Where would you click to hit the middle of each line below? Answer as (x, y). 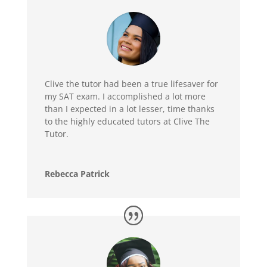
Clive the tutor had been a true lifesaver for (131, 84)
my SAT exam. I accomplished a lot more (125, 96)
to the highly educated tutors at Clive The (127, 121)
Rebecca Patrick (77, 174)
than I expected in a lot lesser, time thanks (129, 109)
